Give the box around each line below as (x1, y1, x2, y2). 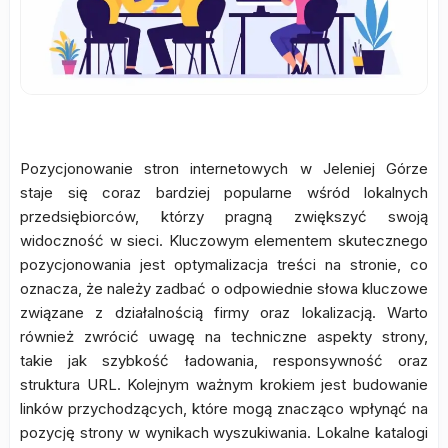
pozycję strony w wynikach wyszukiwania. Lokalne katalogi (20, 423, 428, 442)
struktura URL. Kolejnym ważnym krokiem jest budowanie (20, 375, 428, 394)
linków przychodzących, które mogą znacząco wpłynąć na (20, 399, 428, 418)
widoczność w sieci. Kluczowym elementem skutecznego (20, 231, 428, 250)
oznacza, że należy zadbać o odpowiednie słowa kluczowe (20, 279, 428, 298)
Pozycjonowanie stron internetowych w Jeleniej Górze (20, 159, 428, 178)
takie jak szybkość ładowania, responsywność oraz (20, 351, 428, 370)
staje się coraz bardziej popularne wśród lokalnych (20, 183, 428, 202)
